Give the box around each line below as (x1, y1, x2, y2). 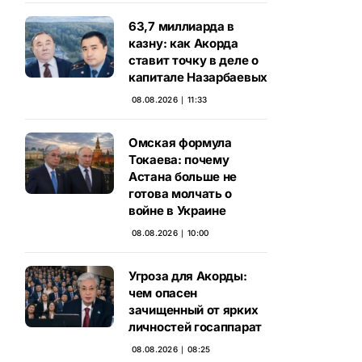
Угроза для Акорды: (128, 268, 247, 284)
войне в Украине (128, 203, 226, 218)
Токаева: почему (128, 152, 229, 167)
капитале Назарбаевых (128, 69, 267, 85)
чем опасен (128, 285, 197, 301)
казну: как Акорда (128, 36, 238, 51)
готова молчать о (128, 186, 233, 201)
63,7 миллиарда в (128, 19, 235, 34)
